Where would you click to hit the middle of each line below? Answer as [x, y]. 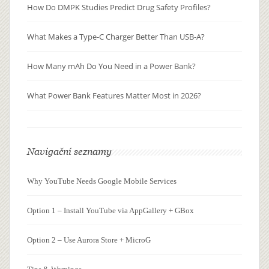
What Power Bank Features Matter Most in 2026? [114, 96]
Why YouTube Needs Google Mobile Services [102, 181]
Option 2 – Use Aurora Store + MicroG [89, 240]
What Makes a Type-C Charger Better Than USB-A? [116, 37]
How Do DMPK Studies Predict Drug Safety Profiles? [119, 8]
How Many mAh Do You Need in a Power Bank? [111, 66]
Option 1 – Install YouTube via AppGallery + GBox [110, 211]
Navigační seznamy [69, 152]
